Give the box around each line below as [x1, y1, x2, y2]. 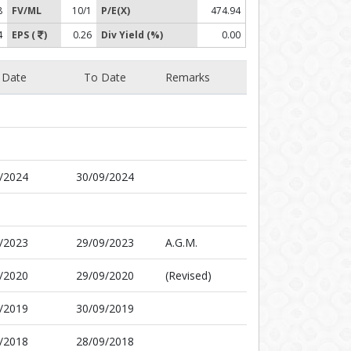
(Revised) [165, 268, 212, 283]
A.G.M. [165, 235, 197, 250]
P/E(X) [101, 4, 130, 17]
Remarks [165, 70, 210, 85]
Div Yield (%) [101, 28, 163, 42]
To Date [83, 70, 126, 85]
